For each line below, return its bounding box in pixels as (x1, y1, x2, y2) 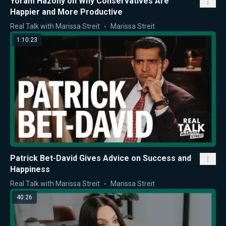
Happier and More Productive (10, 7, 123, 17)
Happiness (10, 164, 50, 175)
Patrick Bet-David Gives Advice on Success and (10, 153, 191, 163)
